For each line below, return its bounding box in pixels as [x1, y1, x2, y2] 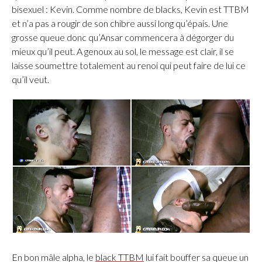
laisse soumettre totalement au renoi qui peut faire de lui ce [12, 60, 246, 71]
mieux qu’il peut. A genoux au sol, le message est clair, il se [12, 46, 234, 57]
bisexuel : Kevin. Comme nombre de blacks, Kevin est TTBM [12, 4, 249, 15]
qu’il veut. [12, 74, 49, 85]
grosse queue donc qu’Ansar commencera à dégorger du [12, 32, 234, 43]
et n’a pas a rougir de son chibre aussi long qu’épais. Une [12, 18, 228, 29]
